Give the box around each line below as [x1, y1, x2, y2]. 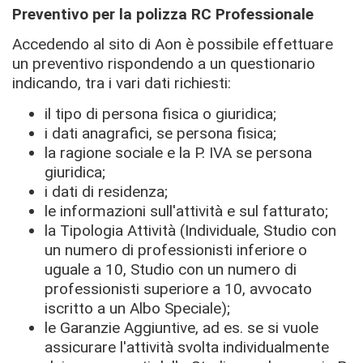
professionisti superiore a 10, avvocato [45, 279, 312, 298]
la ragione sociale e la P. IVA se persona [45, 143, 312, 162]
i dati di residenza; [45, 181, 168, 201]
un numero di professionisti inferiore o [45, 240, 307, 259]
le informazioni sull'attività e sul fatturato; [45, 201, 328, 220]
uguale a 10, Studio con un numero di [45, 259, 297, 279]
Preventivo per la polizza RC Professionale [12, 4, 314, 23]
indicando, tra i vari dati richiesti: [12, 74, 231, 92]
